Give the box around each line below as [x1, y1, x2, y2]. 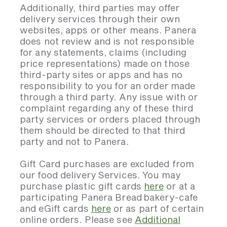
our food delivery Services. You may [20, 169, 180, 180]
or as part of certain [110, 203, 204, 214]
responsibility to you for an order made [20, 80, 196, 91]
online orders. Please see [20, 214, 135, 225]
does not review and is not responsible [20, 35, 195, 47]
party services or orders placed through [20, 113, 201, 125]
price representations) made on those [20, 58, 190, 69]
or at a [164, 180, 195, 192]
